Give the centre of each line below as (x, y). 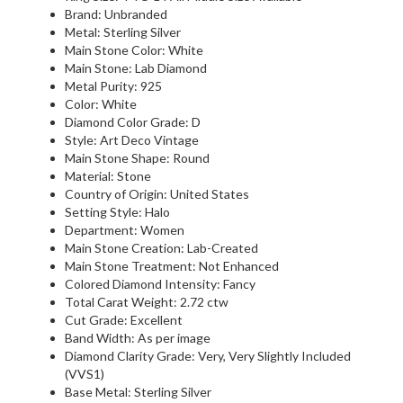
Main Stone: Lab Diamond (136, 67)
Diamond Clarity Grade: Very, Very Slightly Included (208, 355)
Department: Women (125, 229)
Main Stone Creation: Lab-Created (161, 247)
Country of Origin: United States (157, 193)
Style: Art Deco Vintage (132, 139)
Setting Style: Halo (117, 211)
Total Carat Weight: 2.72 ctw (147, 301)
